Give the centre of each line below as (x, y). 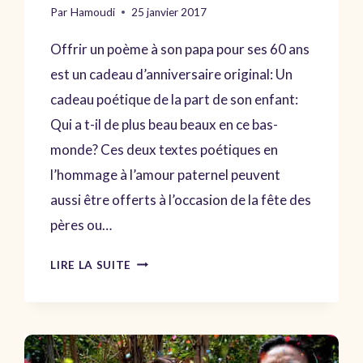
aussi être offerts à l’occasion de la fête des (181, 199)
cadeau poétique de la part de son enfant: (175, 99)
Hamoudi (92, 12)
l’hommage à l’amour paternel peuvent (166, 174)
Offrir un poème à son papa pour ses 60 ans (180, 49)
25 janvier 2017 (169, 12)
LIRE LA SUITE (91, 265)
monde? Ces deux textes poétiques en (164, 149)
